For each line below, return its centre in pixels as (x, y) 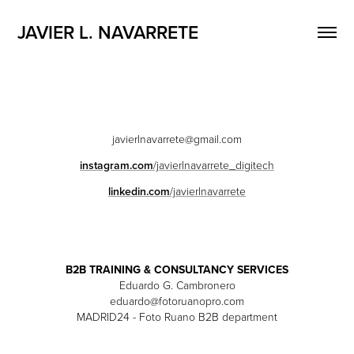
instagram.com (117, 165)
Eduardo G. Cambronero (177, 285)
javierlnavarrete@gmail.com (177, 139)
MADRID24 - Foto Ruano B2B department (177, 316)
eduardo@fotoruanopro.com (177, 301)
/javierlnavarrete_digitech (214, 165)
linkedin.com (139, 191)
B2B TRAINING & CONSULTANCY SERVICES (177, 269)
